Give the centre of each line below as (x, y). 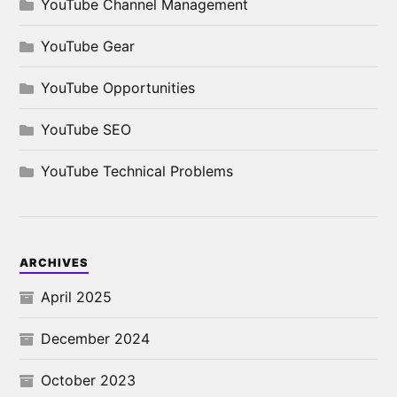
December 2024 (96, 338)
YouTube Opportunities (118, 87)
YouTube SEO (86, 129)
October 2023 (89, 380)
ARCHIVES (54, 262)
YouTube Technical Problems (137, 171)
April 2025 (77, 296)
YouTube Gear (88, 46)
